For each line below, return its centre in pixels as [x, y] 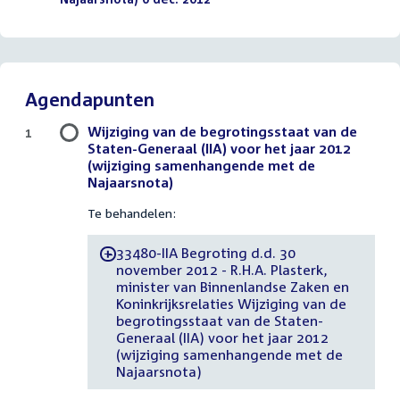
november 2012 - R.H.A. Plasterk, [221, 269]
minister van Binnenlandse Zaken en [232, 286]
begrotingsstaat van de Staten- [219, 320]
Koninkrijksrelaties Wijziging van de [231, 303]
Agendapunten [90, 100]
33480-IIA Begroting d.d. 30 [205, 252]
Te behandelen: [132, 213]
